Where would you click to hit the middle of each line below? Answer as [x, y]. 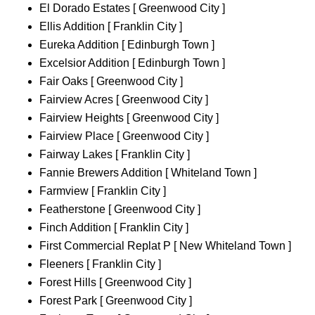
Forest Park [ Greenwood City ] [116, 301]
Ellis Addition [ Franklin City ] [111, 27]
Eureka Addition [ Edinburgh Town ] [127, 45]
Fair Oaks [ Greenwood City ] [111, 82]
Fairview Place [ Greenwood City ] [124, 136]
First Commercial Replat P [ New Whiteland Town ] [165, 246]
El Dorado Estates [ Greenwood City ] [132, 8]
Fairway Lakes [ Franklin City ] [115, 155]
